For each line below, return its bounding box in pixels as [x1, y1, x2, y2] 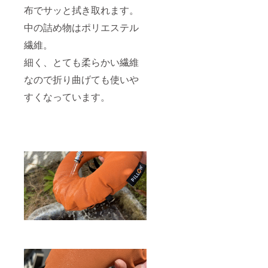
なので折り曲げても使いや [24, 72, 139, 86]
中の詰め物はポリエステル [24, 20, 139, 34]
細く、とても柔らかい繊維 [24, 54, 139, 69]
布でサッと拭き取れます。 [24, 2, 139, 17]
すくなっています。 [24, 89, 110, 103]
